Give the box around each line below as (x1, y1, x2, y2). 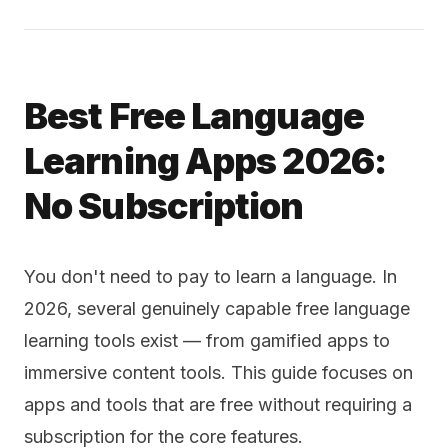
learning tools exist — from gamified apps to (24, 330, 390, 351)
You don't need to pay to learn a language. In (24, 266, 397, 287)
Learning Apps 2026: (24, 139, 386, 183)
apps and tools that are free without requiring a (24, 394, 412, 415)
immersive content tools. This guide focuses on (24, 362, 413, 383)
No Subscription (24, 184, 304, 228)
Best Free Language (24, 94, 364, 138)
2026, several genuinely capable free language (24, 298, 410, 319)
